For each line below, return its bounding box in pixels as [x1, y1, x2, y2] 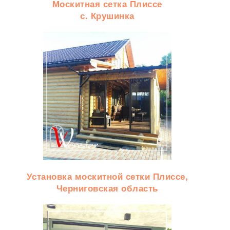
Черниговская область [56, 181, 158, 194]
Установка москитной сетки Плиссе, [26, 169, 188, 182]
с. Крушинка [80, 9, 135, 22]
